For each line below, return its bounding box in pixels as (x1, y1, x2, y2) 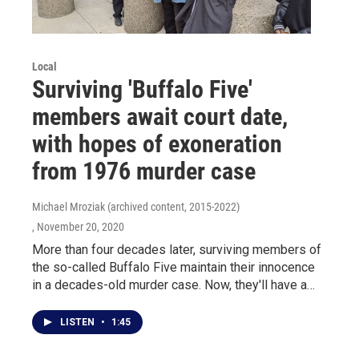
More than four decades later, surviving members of (32, 242, 321, 258)
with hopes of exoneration (32, 130, 282, 159)
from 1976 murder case (32, 157, 256, 186)
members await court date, (32, 103, 288, 131)
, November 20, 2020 (32, 220, 124, 234)
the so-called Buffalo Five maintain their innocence (32, 260, 315, 276)
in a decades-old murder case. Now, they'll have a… (32, 277, 315, 293)
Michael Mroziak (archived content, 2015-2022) (32, 200, 240, 214)
